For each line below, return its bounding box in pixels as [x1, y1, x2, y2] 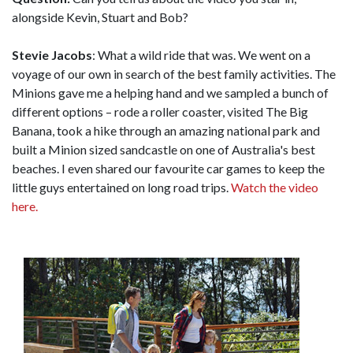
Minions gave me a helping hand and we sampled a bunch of [12, 84, 329, 100]
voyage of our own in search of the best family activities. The [12, 65, 336, 81]
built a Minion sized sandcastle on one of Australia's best [12, 141, 315, 157]
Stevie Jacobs [12, 46, 92, 62]
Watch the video [231, 179, 318, 195]
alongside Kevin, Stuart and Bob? [12, 9, 188, 24]
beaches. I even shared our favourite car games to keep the [12, 160, 325, 176]
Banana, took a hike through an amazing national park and [12, 122, 320, 138]
